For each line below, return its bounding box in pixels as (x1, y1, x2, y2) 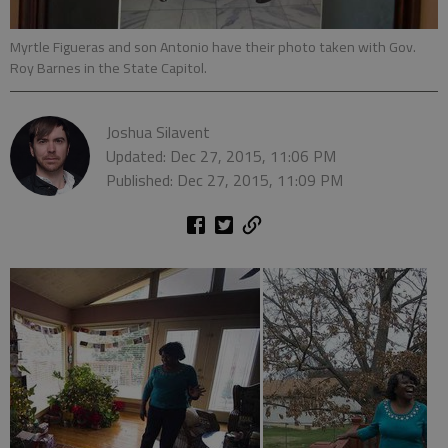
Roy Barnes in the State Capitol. (10, 56, 207, 79)
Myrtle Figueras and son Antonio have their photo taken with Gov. (10, 35, 416, 58)
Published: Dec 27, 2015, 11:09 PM (106, 167, 343, 192)
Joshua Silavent (106, 119, 210, 144)
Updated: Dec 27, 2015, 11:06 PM (106, 143, 336, 168)
